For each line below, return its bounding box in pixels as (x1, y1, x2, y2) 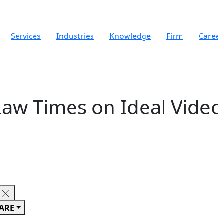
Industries (56, 31, 94, 41)
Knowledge (109, 31, 151, 41)
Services (11, 31, 41, 41)
